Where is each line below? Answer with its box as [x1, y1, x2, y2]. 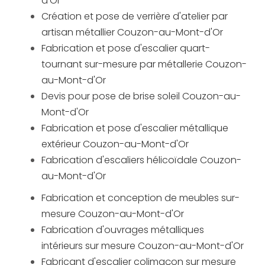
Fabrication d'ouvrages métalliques [41, 223, 204, 237]
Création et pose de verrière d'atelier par [41, 9, 228, 24]
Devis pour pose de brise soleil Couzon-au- [41, 89, 241, 104]
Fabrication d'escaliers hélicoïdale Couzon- [41, 153, 241, 167]
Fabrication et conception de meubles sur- [41, 191, 240, 205]
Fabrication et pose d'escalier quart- [41, 41, 210, 56]
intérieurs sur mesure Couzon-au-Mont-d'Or [41, 239, 244, 253]
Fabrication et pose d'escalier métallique [41, 121, 228, 135]
